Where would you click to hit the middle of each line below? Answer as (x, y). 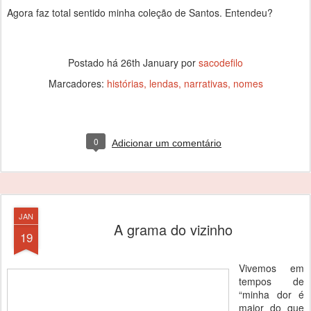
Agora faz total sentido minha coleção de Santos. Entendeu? (140, 12)
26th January (150, 62)
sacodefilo (221, 62)
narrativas (205, 83)
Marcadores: (77, 83)
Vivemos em (271, 268)
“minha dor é (271, 294)
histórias (125, 83)
